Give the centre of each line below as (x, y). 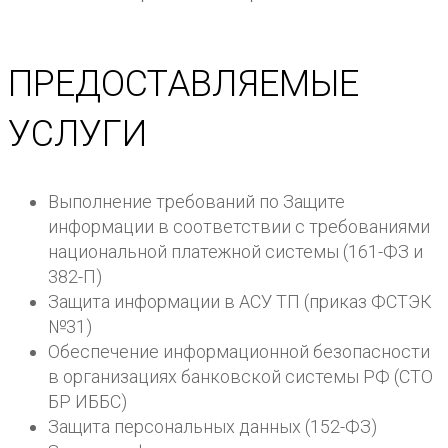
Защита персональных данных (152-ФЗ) (212, 427)
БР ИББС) (87, 402)
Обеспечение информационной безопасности (239, 352)
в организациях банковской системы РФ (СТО (240, 377)
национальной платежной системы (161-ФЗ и (235, 252)
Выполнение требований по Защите (196, 202)
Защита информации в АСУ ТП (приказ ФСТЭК (240, 302)
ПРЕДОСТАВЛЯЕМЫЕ (183, 84)
